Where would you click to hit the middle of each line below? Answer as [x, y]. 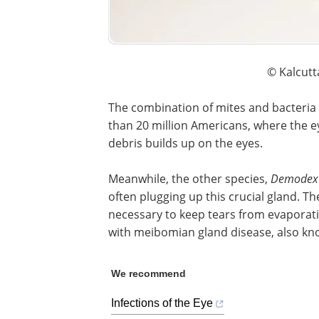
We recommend [148, 273]
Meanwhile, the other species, [189, 178]
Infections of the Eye [162, 303]
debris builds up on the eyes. [185, 142]
